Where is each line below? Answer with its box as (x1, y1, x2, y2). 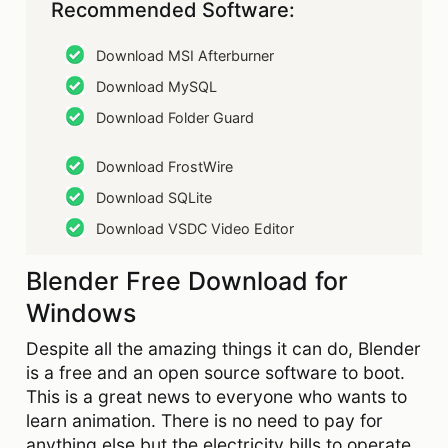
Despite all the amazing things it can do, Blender (26, 337, 421, 359)
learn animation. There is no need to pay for (26, 409, 383, 431)
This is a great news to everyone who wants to (26, 385, 407, 407)
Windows (26, 297, 136, 328)
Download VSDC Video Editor (96, 219, 294, 237)
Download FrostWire (96, 157, 233, 175)
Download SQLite (96, 188, 212, 206)
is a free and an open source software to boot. (26, 361, 405, 383)
